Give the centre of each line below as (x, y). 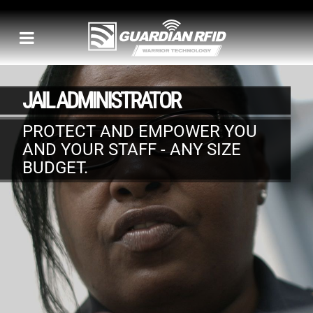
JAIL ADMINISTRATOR (101, 101)
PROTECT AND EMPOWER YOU (140, 131)
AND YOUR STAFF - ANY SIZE (132, 150)
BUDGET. (55, 168)
